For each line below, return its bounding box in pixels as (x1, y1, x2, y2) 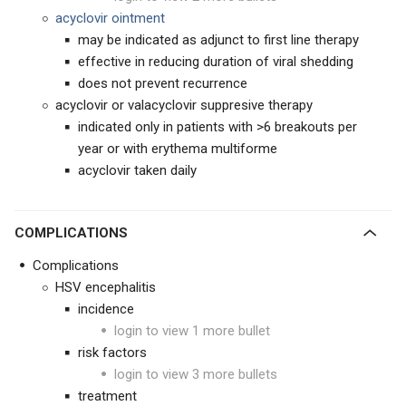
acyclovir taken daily (78, 162, 197, 179)
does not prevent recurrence (78, 75, 247, 92)
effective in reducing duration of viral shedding (78, 53, 353, 70)
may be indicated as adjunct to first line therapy (78, 32, 359, 48)
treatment (78, 388, 137, 404)
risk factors (78, 344, 147, 361)
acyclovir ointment (55, 10, 165, 26)
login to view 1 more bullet (114, 323, 270, 339)
